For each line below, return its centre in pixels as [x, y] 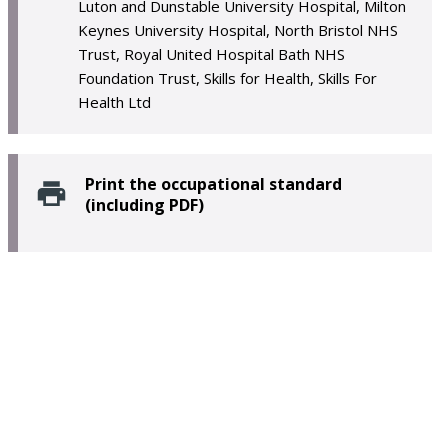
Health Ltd [114, 102]
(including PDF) [144, 205]
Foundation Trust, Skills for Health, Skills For [227, 78]
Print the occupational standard [213, 184]
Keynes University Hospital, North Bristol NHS [238, 30]
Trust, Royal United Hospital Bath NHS [211, 54]
